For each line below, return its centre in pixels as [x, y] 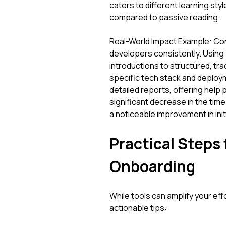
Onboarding [152, 166]
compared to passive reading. [164, 17]
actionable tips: [138, 208]
